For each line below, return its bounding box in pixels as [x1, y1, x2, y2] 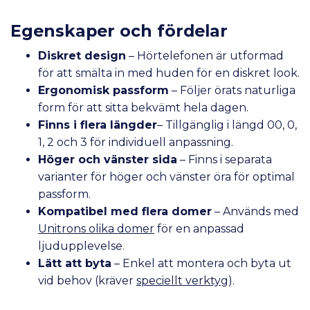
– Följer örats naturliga [172, 83, 295, 97]
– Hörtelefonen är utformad [126, 48, 284, 62]
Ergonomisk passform [38, 83, 169, 97]
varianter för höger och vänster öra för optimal [38, 170, 295, 183]
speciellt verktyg [136, 273, 228, 287]
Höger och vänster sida [38, 152, 177, 166]
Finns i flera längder [38, 118, 157, 131]
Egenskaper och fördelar [10, 20, 228, 41]
